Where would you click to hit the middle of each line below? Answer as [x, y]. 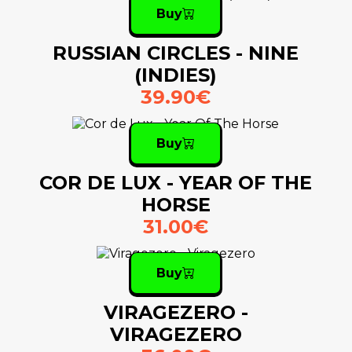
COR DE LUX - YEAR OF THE [176, 183]
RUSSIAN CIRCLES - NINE [176, 53]
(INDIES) [176, 75]
